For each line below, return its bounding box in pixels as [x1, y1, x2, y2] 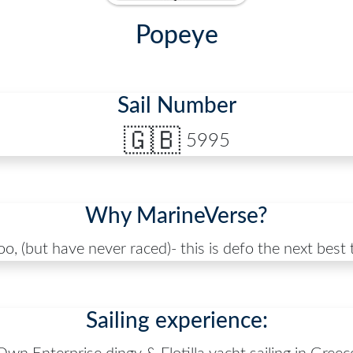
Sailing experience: [85, 310, 268, 333]
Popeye [135, 23, 218, 48]
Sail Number [117, 95, 236, 117]
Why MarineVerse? [85, 205, 268, 228]
